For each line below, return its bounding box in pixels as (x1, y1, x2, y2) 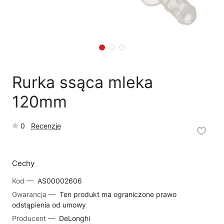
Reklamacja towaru (138, 13, 186, 20)
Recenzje (31, 121, 61, 130)
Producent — (12, 214, 57, 222)
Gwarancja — (12, 190, 57, 198)
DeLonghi (57, 214, 90, 222)
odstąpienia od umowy (12, 200, 86, 209)
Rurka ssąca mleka (12, 72, 153, 92)
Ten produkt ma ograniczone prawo (57, 190, 176, 198)
